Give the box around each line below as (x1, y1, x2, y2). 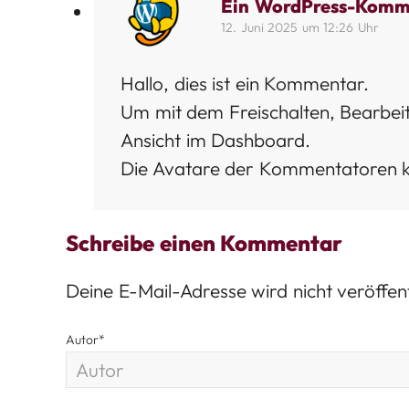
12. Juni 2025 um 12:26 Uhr (221, 18, 379, 36)
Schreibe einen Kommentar (66, 229, 343, 257)
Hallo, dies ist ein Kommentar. (121, 71, 370, 96)
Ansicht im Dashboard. (121, 128, 311, 152)
